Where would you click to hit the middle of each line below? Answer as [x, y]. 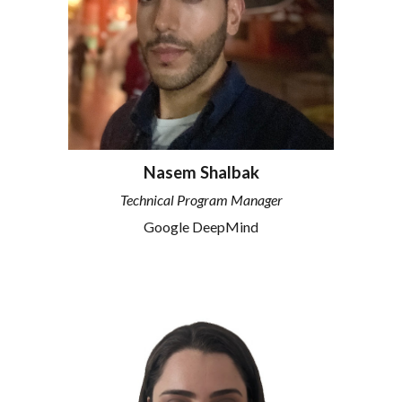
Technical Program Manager [201, 200]
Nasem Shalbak [201, 172]
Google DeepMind [201, 226]
